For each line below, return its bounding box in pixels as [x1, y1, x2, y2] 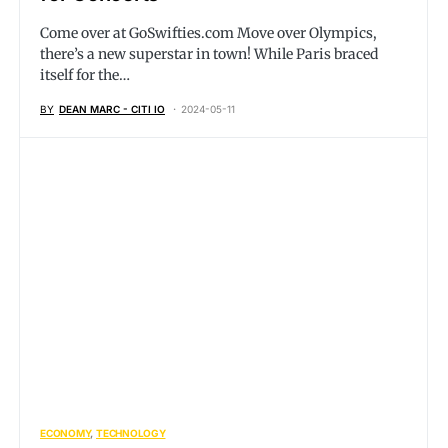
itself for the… [40, 66, 130, 84]
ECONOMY [40, 427, 91, 439]
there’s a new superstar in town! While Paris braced [40, 45, 378, 63]
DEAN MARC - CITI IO [59, 103, 165, 115]
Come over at [40, 24, 129, 42]
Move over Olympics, [234, 24, 377, 42]
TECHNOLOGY [96, 427, 166, 439]
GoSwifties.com [129, 24, 234, 42]
